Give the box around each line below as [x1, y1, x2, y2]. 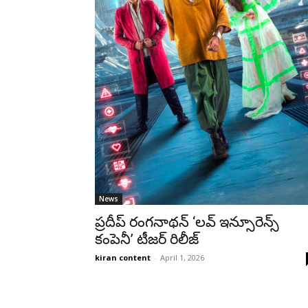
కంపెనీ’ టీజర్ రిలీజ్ [95, 230, 199, 247]
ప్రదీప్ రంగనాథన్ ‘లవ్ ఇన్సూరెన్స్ [95, 213, 279, 230]
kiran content [95, 252, 151, 263]
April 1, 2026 [160, 252, 204, 263]
